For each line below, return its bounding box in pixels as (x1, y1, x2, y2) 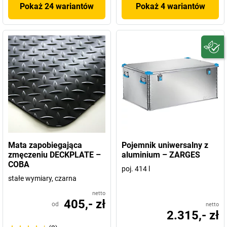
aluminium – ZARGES (122, 150, 200, 160)
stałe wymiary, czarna (8, 174, 77, 182)
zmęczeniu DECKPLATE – (8, 150, 101, 160)
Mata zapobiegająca (8, 140, 82, 150)
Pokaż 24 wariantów (20, 2, 94, 11)
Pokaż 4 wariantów (135, 2, 205, 11)
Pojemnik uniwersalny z (122, 140, 208, 150)
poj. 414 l (122, 165, 150, 173)
